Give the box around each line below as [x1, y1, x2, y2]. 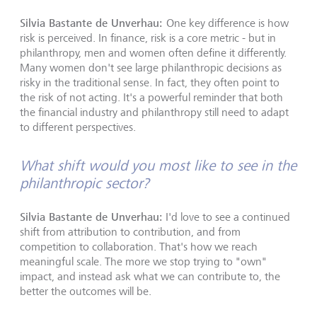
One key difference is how [166, 16, 289, 30]
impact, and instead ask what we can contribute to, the [20, 270, 280, 284]
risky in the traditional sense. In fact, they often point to [20, 76, 279, 90]
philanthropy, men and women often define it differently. [20, 46, 287, 60]
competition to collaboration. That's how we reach [20, 240, 258, 254]
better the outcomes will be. [20, 284, 151, 299]
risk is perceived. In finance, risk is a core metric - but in [20, 31, 276, 45]
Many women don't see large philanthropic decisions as [20, 61, 282, 75]
